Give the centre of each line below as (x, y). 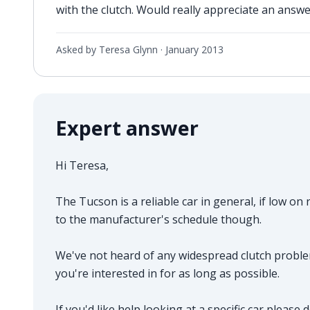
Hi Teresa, (82, 165)
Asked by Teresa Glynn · (111, 49)
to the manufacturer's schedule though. (158, 219)
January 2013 (194, 49)
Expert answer (127, 127)
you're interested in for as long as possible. (167, 273)
